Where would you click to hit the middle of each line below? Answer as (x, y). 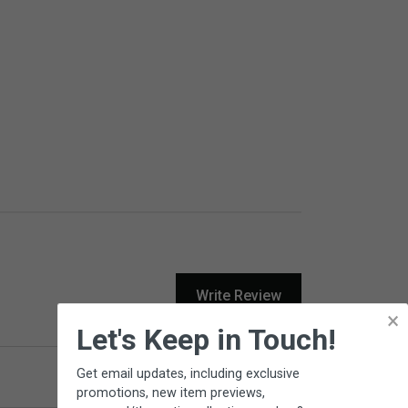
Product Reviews (153, 376)
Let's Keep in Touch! (206, 340)
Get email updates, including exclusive (188, 374)
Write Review (239, 295)
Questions (266, 376)
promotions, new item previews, (171, 393)
